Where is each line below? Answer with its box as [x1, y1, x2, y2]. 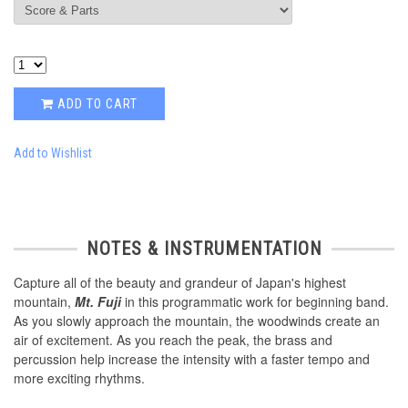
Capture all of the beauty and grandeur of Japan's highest [14, 273, 346, 292]
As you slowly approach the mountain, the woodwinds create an [14, 311, 380, 331]
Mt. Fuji [75, 292, 121, 311]
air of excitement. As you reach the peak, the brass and [14, 331, 332, 350]
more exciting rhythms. [14, 369, 145, 388]
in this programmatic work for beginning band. [121, 292, 389, 311]
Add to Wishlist [14, 146, 92, 161]
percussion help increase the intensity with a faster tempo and [14, 350, 370, 369]
